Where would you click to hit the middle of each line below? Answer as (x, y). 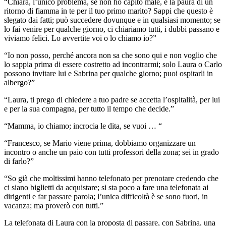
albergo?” (19, 82)
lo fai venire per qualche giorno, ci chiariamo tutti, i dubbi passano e (112, 29)
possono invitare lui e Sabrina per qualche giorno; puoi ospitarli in (108, 73)
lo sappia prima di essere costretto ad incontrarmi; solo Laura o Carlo (113, 64)
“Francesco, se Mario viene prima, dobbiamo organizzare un (100, 143)
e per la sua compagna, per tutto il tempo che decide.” (89, 108)
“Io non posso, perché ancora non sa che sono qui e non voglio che (110, 55)
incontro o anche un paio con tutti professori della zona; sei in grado (111, 152)
